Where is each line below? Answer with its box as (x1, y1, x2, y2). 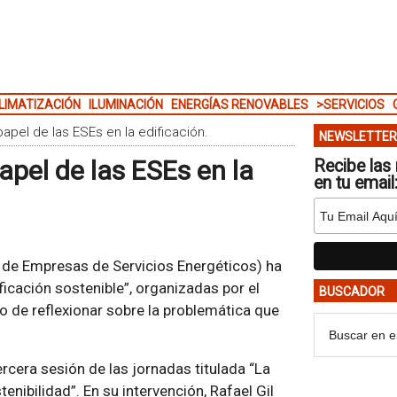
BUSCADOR (318, 284, 385, 299)
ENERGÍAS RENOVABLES (170, 97, 308, 112)
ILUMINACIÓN (88, 97, 163, 112)
